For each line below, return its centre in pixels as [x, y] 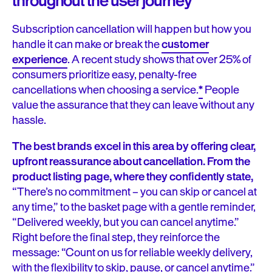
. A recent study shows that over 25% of [159, 59]
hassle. [30, 120]
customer [185, 44]
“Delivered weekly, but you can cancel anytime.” [126, 222]
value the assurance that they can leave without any [133, 105]
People [221, 90]
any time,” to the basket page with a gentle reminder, [134, 207]
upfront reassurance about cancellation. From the [131, 161]
